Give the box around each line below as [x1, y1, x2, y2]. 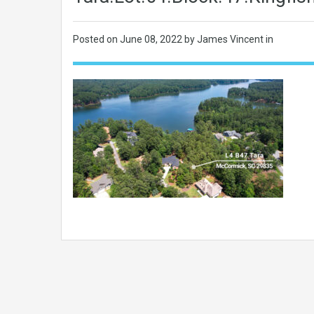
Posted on [73, 34, 120, 45]
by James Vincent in [184, 34, 273, 45]
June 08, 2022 [120, 34, 184, 45]
